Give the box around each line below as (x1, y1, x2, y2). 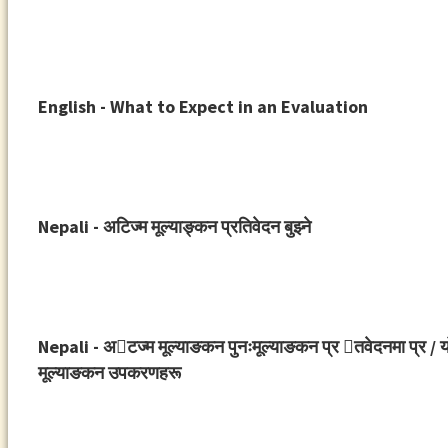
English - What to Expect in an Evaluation (37, 95, 368, 119)
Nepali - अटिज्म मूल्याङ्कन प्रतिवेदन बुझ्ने (37, 215, 311, 239)
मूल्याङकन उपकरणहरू (37, 361, 181, 385)
